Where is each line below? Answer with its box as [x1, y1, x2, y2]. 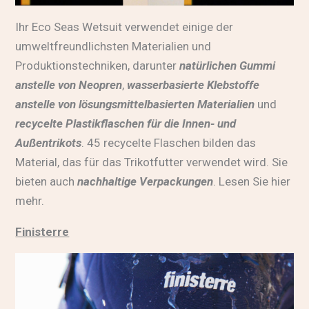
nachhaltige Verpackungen [77, 175, 214, 189]
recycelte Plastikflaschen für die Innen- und [15, 117, 237, 131]
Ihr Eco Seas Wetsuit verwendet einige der [15, 20, 234, 34]
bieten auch [15, 175, 78, 189]
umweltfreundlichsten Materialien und [15, 39, 212, 54]
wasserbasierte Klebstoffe [127, 78, 260, 92]
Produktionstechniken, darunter [15, 59, 180, 73]
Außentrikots [15, 136, 82, 150]
